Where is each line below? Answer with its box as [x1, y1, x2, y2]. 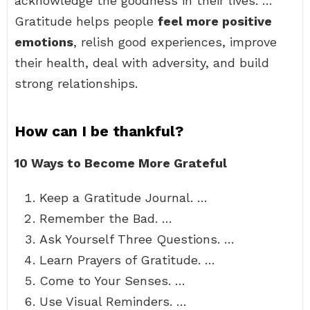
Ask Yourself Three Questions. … [39, 232, 235, 246]
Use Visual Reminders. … [39, 294, 187, 309]
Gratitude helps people [15, 14, 158, 28]
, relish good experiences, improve [73, 35, 277, 49]
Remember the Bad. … [39, 211, 172, 226]
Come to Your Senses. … [39, 273, 185, 288]
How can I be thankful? [15, 122, 183, 140]
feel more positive [158, 14, 272, 28]
